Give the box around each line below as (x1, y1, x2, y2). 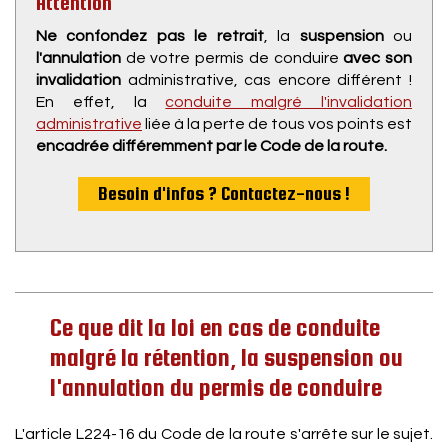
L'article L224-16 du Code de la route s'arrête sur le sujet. (15, 426, 433, 442)
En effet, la (36, 94, 166, 110)
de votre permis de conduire (125, 50, 344, 66)
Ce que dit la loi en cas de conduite (50, 314, 380, 341)
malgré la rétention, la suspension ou (50, 344, 403, 371)
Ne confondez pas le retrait (36, 28, 264, 44)
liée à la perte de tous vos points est (142, 116, 412, 132)
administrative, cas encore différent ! (121, 72, 412, 88)
